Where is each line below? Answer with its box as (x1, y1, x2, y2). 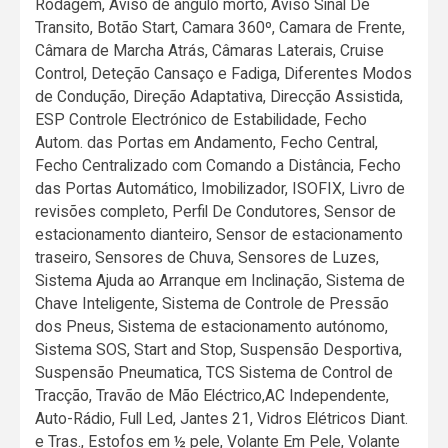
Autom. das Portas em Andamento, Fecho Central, (35, 132, 379, 152)
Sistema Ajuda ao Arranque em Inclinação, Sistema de (35, 270, 406, 290)
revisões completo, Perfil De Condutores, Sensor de (35, 201, 397, 221)
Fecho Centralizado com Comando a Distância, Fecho (35, 155, 402, 175)
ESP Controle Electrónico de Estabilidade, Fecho (35, 109, 368, 129)
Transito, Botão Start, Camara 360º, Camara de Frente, (35, 17, 406, 37)
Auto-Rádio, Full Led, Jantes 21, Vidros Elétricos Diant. (35, 408, 409, 428)
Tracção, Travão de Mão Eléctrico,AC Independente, (35, 385, 390, 405)
